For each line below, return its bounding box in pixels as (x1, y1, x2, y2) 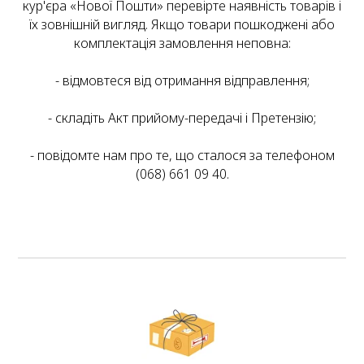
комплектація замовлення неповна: (73, 34, 291, 53)
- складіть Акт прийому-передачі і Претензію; (48, 109, 316, 128)
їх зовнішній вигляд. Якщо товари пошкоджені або (29, 15, 335, 34)
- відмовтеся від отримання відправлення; (54, 71, 310, 90)
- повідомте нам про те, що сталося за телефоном (29, 146, 335, 165)
